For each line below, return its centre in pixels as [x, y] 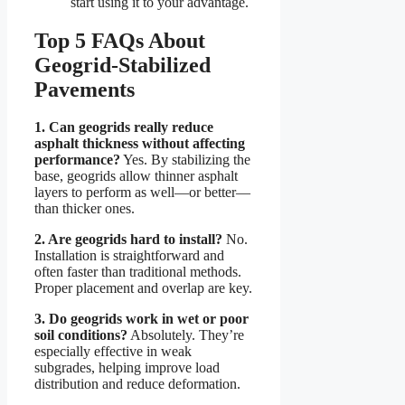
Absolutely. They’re [186, 335]
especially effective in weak [113, 352]
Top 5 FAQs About [120, 40]
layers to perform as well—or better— [142, 193]
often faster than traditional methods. [138, 272]
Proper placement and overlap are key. [143, 288]
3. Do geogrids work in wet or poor [141, 319]
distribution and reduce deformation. [137, 384]
